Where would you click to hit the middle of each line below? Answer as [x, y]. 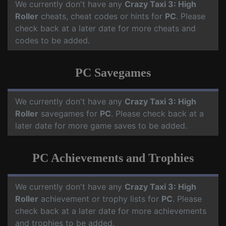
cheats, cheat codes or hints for [102, 16]
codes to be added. [52, 41]
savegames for [69, 114]
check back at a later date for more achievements [111, 211]
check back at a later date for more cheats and [105, 29]
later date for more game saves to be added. [101, 126]
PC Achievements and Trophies [113, 158]
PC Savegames [113, 73]
